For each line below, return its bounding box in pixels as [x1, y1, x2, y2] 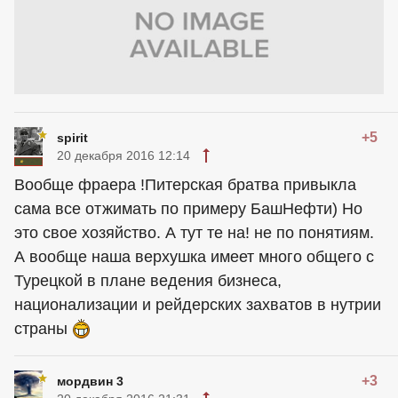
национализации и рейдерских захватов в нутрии [14, 296, 381, 314]
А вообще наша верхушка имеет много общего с [14, 248, 374, 267]
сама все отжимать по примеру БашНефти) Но [14, 200, 362, 219]
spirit [57, 131, 88, 146]
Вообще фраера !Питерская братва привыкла [14, 176, 356, 195]
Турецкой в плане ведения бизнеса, [14, 272, 282, 291]
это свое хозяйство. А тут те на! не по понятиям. [14, 224, 374, 243]
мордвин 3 [57, 374, 123, 389]
